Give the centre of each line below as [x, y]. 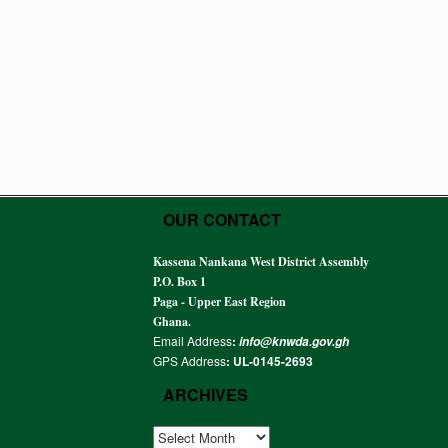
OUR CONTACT [222, 219]
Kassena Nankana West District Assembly [261, 261]
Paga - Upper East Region [219, 301]
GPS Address [189, 360]
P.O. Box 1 [179, 281]
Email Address [192, 340]
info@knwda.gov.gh [294, 341]
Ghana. [172, 321]
